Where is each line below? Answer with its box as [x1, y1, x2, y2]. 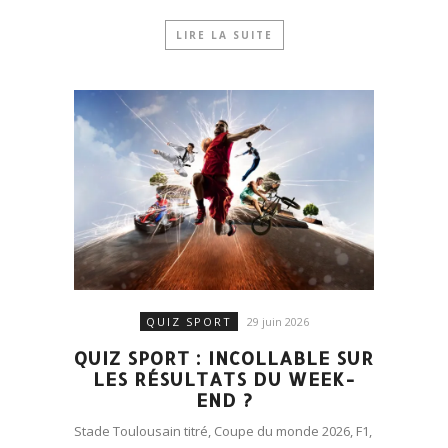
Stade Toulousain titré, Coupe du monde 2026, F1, [74, 422, 372, 441]
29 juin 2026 [246, 314, 309, 330]
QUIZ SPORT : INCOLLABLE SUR [74, 346, 374, 370]
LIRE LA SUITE [175, 28, 273, 43]
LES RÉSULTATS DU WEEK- [93, 367, 355, 391]
